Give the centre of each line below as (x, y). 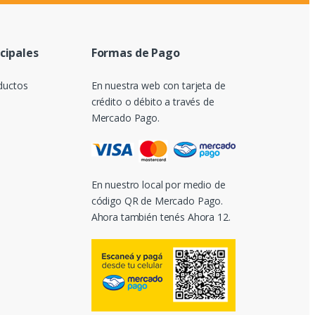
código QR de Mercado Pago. (157, 200)
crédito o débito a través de (153, 101)
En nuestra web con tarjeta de (158, 85)
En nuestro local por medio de (158, 184)
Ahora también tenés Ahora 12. (161, 217)
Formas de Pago (135, 52)
